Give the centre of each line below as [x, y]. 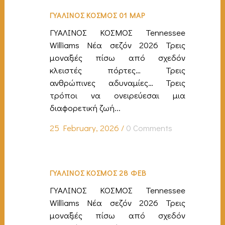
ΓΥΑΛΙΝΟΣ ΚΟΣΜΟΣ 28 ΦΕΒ [98, 173]
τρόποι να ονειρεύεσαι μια [118, 95]
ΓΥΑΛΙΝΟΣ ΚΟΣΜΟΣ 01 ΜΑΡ [97, 15]
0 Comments [149, 128]
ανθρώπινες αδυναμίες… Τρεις [118, 82]
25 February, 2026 [84, 128]
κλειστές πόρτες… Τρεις [118, 70]
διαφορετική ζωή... [85, 107]
